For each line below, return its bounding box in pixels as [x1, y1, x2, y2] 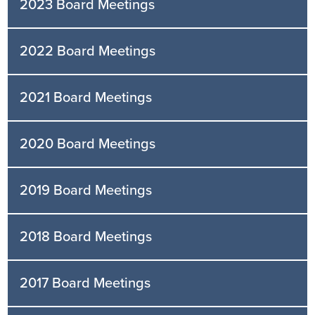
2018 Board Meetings [20, 229, 153, 246]
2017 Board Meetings [20, 275, 151, 292]
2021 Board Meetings [20, 89, 153, 106]
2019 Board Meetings [20, 182, 153, 200]
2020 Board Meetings [20, 135, 156, 153]
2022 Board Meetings [20, 42, 156, 60]
